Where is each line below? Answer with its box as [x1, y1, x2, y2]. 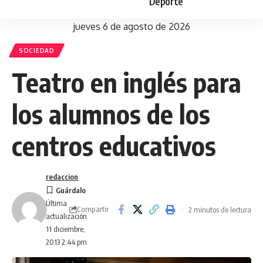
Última [46, 198, 68, 208]
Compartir [77, 204, 109, 214]
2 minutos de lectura [188, 204, 251, 214]
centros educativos [12, 129, 216, 162]
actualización [46, 211, 87, 221]
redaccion [46, 172, 79, 181]
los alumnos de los [12, 97, 210, 130]
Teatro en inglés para [12, 66, 241, 99]
